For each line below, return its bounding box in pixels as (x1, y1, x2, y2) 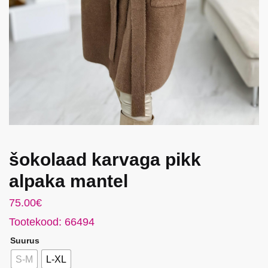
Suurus (10, 236, 39, 246)
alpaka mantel (9, 171, 128, 191)
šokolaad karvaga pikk (9, 150, 201, 170)
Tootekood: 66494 (9, 216, 95, 229)
